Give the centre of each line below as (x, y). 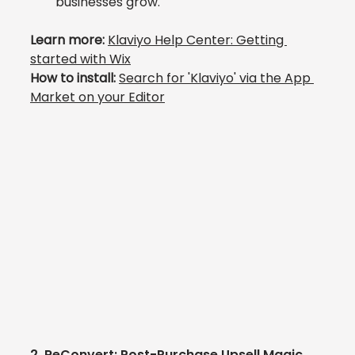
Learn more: (69, 40)
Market (53, 97)
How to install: (74, 78)
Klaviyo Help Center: (172, 40)
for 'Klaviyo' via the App (240, 78)
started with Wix (80, 59)
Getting (261, 40)
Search (143, 78)
